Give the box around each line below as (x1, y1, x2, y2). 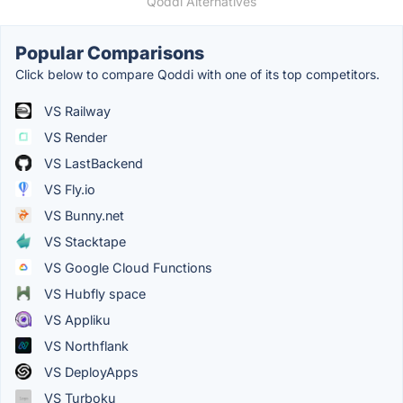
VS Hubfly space (40, 285, 146, 301)
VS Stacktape (40, 233, 126, 249)
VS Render (40, 129, 107, 145)
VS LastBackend (40, 155, 143, 171)
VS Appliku (40, 311, 111, 327)
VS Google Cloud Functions (40, 259, 212, 275)
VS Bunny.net (40, 207, 124, 223)
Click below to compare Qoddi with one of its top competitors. (15, 66, 380, 82)
